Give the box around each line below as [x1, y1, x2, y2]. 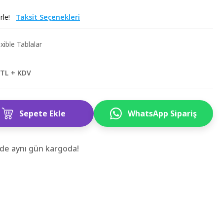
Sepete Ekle [19, 108, 66, 119]
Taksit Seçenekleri [16, 12, 80, 22]
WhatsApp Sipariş [128, 108, 197, 119]
